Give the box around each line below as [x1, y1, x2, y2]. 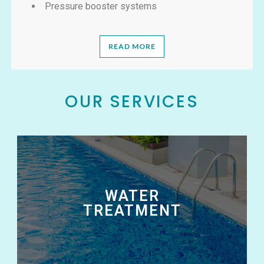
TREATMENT [82, 202, 181, 219]
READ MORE [108, 41, 156, 51]
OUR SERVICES [65, 90, 199, 113]
